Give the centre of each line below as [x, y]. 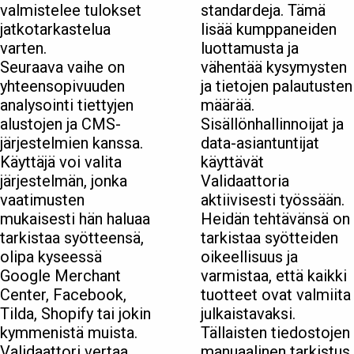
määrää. [228, 105]
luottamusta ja [250, 49]
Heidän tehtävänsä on [275, 219]
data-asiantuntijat [260, 143]
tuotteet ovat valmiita [276, 295]
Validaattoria [245, 181]
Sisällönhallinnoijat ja [272, 124]
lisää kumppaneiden [269, 30]
